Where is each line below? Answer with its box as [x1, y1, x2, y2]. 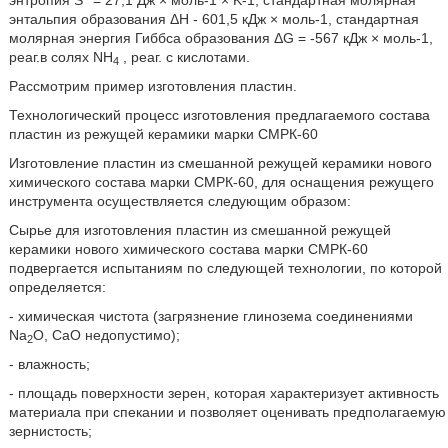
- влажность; [8, 356, 90, 372]
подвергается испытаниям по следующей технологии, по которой [8, 260, 442, 276]
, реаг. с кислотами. [118, 49, 250, 65]
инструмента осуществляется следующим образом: [8, 193, 351, 209]
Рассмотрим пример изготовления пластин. [8, 78, 297, 94]
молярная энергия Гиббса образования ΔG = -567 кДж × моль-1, [8, 30, 433, 46]
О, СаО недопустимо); [32, 327, 180, 343]
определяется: [8, 279, 106, 295]
